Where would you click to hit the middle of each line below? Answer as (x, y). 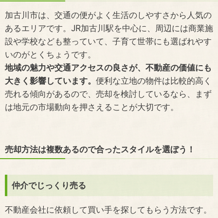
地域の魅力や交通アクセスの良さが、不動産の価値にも (108, 68)
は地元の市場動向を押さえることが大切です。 (92, 107)
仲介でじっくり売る (49, 185)
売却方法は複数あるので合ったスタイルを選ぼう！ (100, 149)
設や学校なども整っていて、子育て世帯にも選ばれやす (108, 41)
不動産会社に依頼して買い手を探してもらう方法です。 (108, 210)
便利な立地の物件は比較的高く (154, 81)
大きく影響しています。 (50, 81)
